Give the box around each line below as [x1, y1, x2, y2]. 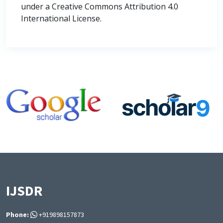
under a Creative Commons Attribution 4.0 [21, 1, 178, 12]
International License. [21, 13, 102, 24]
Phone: [6, 210, 29, 220]
